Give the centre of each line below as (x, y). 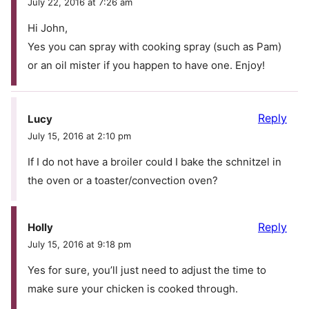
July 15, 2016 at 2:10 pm (79, 136)
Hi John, (48, 28)
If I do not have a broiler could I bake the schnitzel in (154, 161)
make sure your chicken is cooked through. (133, 289)
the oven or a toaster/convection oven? (123, 180)
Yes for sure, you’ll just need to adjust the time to (147, 270)
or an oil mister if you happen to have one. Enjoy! (146, 66)
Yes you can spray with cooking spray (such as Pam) (154, 47)
